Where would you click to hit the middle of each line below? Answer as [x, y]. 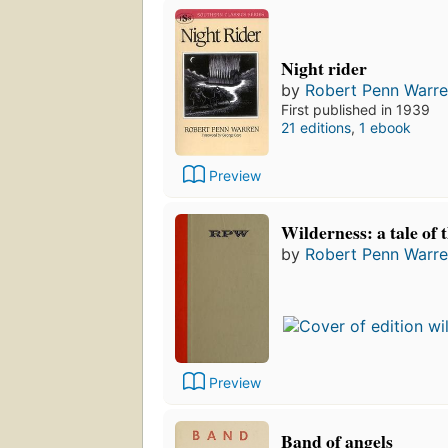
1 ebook [385, 128]
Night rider [324, 68]
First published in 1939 [355, 110]
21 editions [316, 128]
